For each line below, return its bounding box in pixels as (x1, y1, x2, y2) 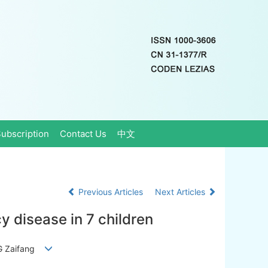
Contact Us (60, 128, 106, 139)
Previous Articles (76, 187, 145, 197)
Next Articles (155, 187, 208, 197)
